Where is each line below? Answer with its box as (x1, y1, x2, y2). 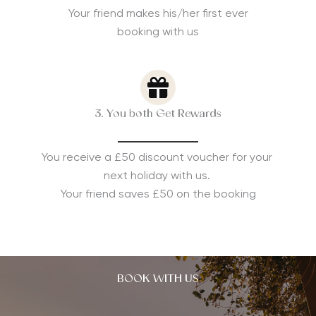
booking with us (117, 26, 199, 38)
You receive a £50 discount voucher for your (41, 152, 275, 164)
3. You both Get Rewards (95, 108, 221, 120)
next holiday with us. (103, 170, 213, 182)
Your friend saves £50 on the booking (60, 188, 256, 200)
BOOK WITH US (117, 274, 199, 286)
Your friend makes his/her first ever (68, 8, 248, 20)
